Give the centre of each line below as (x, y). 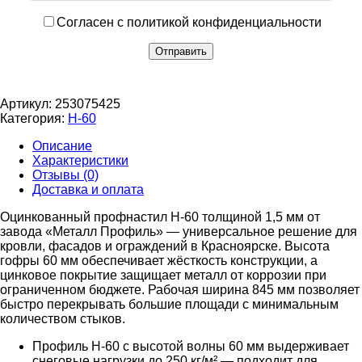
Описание (62, 146)
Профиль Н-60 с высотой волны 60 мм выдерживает (191, 347)
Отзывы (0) (65, 175)
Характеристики (80, 161)
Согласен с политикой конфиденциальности (189, 23)
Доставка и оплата (88, 190)
